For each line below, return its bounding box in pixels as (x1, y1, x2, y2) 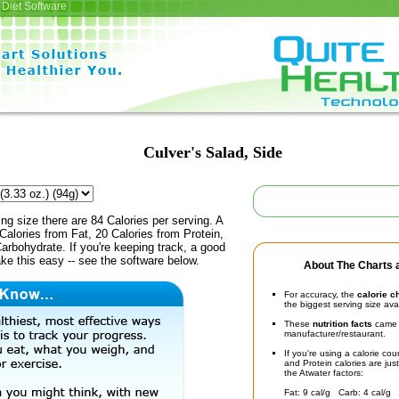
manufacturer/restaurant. (284, 329, 386, 338)
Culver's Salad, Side (143, 143, 282, 161)
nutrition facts (313, 319, 372, 329)
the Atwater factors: (284, 368, 363, 378)
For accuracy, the (284, 289, 357, 299)
